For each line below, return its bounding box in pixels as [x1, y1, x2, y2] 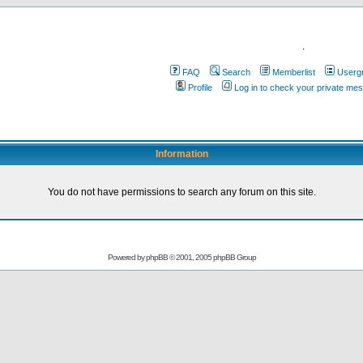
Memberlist [271, 67, 315, 77]
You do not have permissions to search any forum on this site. [47, 186, 316, 198]
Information [155, 148, 208, 160]
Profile [188, 83, 212, 92]
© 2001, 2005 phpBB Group [167, 253, 256, 262]
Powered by [107, 253, 146, 262]
